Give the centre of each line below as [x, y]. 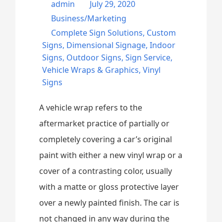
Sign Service [148, 57]
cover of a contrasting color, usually [106, 171]
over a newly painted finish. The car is [110, 203]
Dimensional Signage [106, 45]
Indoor [163, 45]
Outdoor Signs [94, 57]
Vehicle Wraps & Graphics [91, 70]
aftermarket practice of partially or [105, 123]
